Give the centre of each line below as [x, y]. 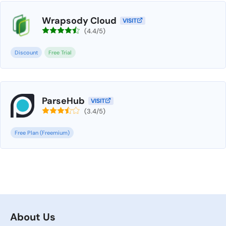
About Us [33, 217]
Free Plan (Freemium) [42, 133]
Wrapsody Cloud [79, 20]
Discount [26, 52]
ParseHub [63, 101]
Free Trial [60, 52]
